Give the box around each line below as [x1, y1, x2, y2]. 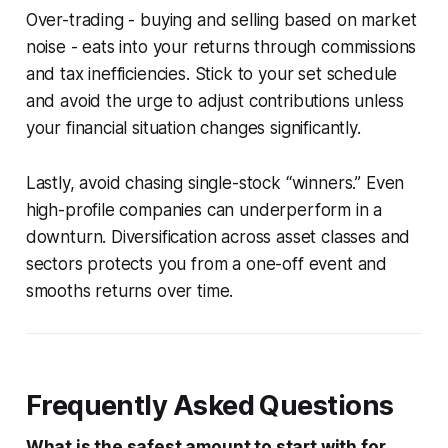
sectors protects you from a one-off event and [25, 253, 388, 274]
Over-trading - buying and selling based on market [25, 9, 417, 30]
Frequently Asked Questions [25, 388, 394, 422]
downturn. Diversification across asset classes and [25, 226, 411, 247]
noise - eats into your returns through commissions [25, 36, 417, 57]
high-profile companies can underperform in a [25, 199, 383, 220]
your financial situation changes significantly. [25, 117, 361, 138]
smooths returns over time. [25, 280, 234, 301]
